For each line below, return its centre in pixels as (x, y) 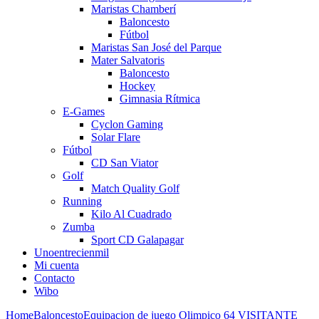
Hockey (137, 85)
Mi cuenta (57, 265)
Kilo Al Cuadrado (131, 214)
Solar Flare (116, 137)
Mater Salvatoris (128, 60)
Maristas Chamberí (134, 9)
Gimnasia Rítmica (160, 98)
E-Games (84, 111)
